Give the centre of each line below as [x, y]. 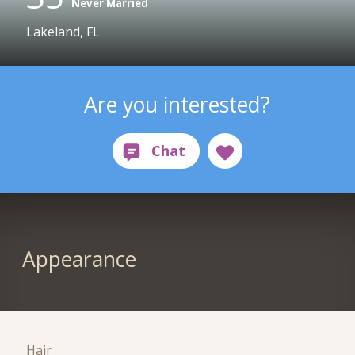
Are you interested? [177, 104]
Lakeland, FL [63, 32]
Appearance [79, 260]
